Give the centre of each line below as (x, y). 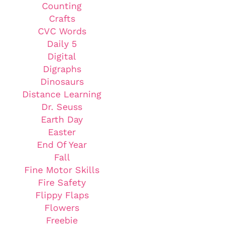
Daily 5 (62, 44)
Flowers (62, 208)
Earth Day (62, 119)
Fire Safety (62, 182)
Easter (62, 132)
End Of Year (62, 145)
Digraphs (62, 69)
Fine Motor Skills (62, 170)
